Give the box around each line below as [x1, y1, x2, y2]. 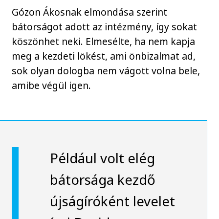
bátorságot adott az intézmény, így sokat [12, 20, 197, 34]
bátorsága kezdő [49, 170, 155, 189]
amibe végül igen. [12, 79, 91, 92]
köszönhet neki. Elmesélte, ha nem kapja [12, 35, 196, 48]
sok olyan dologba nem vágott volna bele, [12, 64, 200, 78]
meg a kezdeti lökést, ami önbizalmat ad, [12, 49, 196, 63]
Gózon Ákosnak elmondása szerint [12, 5, 168, 19]
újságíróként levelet [49, 192, 175, 211]
